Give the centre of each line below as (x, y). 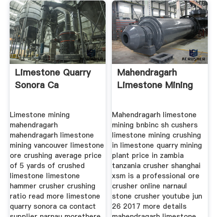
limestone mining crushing (157, 135)
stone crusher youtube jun (157, 196)
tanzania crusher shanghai (156, 165)
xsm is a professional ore (156, 176)
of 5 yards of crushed (47, 165)
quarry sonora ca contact (53, 206)
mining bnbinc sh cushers (155, 125)
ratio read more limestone (55, 196)
